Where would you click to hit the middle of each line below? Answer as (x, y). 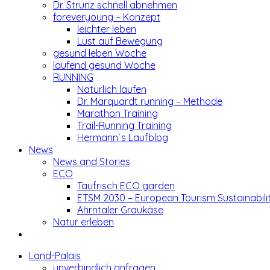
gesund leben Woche (100, 53)
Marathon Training (118, 113)
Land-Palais (55, 256)
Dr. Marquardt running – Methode (150, 101)
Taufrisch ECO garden (126, 186)
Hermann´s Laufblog (123, 137)
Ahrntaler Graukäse (120, 210)
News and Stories (92, 162)
